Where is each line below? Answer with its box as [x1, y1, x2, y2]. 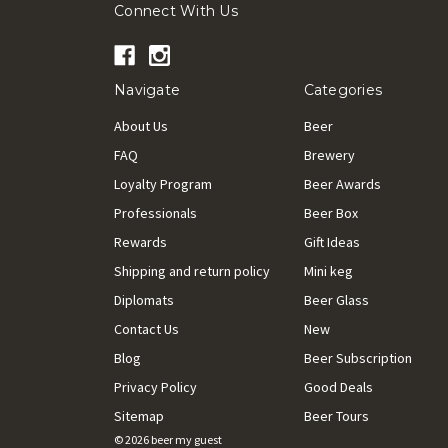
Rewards [114, 232, 167, 251]
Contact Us [114, 319, 179, 338]
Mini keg [303, 261, 353, 280]
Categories [303, 80, 382, 99]
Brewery [303, 145, 355, 164]
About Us [114, 116, 168, 135]
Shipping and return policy [114, 261, 270, 280]
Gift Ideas [303, 232, 360, 251]
